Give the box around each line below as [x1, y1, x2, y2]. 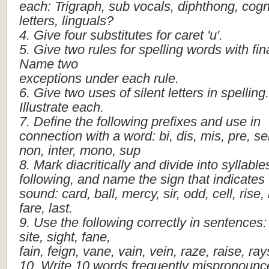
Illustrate [19, 100, 68, 115]
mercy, [122, 186, 160, 201]
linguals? [62, 13, 113, 28]
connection [19, 128, 82, 144]
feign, [47, 244, 79, 259]
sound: [19, 186, 58, 201]
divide [159, 157, 193, 172]
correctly [137, 215, 186, 230]
